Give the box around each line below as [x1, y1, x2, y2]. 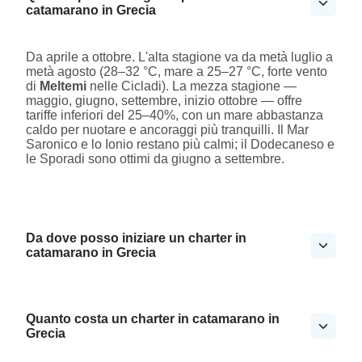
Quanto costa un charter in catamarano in [26, 312, 280, 326]
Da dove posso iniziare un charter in [26, 231, 246, 246]
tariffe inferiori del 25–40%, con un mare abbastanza [26, 108, 323, 123]
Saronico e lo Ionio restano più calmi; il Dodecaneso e [26, 137, 335, 152]
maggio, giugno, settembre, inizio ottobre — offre [26, 94, 302, 108]
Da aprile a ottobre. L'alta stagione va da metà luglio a [26, 50, 333, 65]
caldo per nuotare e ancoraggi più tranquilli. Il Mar [26, 123, 309, 137]
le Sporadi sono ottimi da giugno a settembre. [26, 152, 284, 166]
